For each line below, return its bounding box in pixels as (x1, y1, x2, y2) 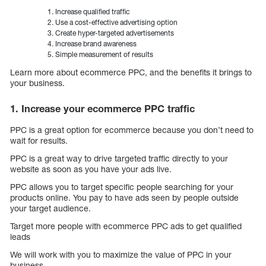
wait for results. (10, 135, 68, 145)
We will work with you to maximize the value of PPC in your (10, 249, 232, 259)
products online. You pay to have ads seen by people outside (10, 192, 239, 202)
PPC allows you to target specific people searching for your (10, 181, 233, 192)
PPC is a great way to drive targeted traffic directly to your (10, 153, 228, 163)
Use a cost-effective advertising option (55, 18, 178, 27)
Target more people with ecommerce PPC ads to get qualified (10, 220, 242, 231)
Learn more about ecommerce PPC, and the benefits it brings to (10, 67, 252, 78)
